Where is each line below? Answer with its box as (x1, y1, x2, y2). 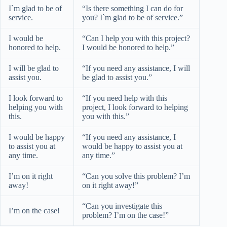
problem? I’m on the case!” (82, 210, 169, 219)
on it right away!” (82, 180, 138, 190)
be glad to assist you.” (82, 72, 152, 82)
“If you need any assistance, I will (82, 63, 190, 72)
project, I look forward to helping (82, 102, 188, 111)
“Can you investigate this (82, 201, 162, 210)
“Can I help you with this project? (82, 33, 190, 43)
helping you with (9, 102, 63, 111)
